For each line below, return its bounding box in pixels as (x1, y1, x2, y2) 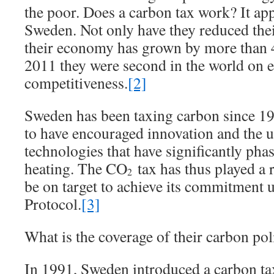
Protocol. (24, 193, 81, 214)
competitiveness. (24, 72, 128, 93)
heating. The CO (24, 158, 127, 179)
